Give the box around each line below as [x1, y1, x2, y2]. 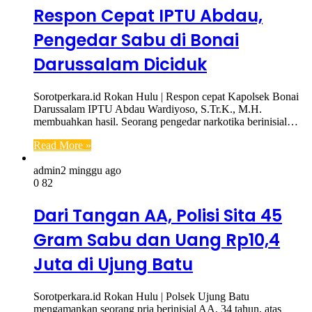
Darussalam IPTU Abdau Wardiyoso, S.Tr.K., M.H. [33, 103, 262, 116]
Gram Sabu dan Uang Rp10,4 [33, 228, 280, 252]
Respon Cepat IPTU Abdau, [33, 4, 263, 28]
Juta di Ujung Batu [33, 253, 193, 276]
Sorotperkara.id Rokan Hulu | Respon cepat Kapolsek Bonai [33, 91, 299, 103]
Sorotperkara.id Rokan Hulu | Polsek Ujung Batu [33, 290, 249, 302]
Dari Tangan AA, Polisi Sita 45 [33, 204, 282, 228]
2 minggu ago [61, 164, 121, 177]
